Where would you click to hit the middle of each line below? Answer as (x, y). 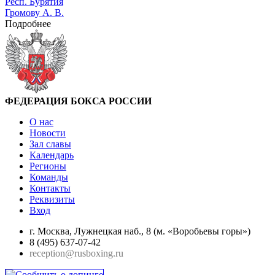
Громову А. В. (34, 12)
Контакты (50, 188)
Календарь (52, 155)
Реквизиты (52, 199)
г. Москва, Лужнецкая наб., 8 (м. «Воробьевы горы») (140, 231)
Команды (49, 177)
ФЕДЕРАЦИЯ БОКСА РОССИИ (78, 101)
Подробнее (28, 23)
